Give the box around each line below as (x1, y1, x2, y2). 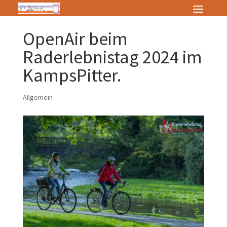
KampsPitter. (22, 63, 121, 87)
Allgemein (22, 92, 53, 102)
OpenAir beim (22, 27, 128, 50)
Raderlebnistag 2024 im (22, 45, 202, 68)
